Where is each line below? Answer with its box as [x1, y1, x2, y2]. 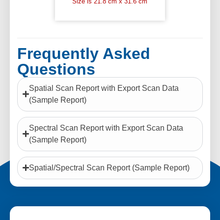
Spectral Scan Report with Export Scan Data [29, 123, 184, 132]
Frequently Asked [17, 44, 150, 62]
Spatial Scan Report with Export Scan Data [29, 83, 179, 92]
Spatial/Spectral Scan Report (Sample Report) [29, 163, 190, 172]
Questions [17, 60, 95, 78]
